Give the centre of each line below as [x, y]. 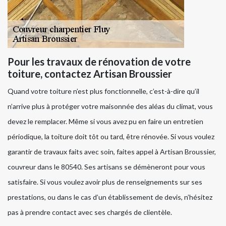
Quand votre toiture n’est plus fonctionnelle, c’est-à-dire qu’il [103, 91]
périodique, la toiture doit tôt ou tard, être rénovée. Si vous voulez [111, 136]
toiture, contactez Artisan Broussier [90, 73]
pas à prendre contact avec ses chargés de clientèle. [90, 212]
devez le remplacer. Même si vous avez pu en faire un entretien [105, 121]
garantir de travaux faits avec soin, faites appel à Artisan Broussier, [112, 151]
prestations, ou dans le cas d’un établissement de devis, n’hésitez [110, 197]
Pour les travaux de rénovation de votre [99, 61]
